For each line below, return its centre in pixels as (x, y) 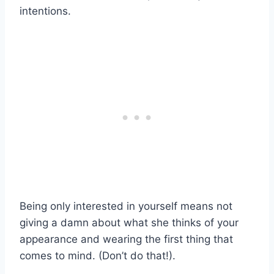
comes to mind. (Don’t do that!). (98, 256)
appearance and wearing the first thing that (126, 239)
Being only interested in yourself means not (126, 206)
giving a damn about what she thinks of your (129, 223)
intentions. (45, 11)
